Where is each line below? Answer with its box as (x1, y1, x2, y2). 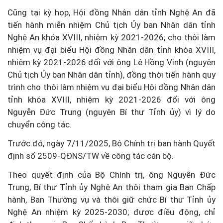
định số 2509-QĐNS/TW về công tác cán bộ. (7, 150, 174, 161)
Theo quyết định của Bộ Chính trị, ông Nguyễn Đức (7, 169, 216, 180)
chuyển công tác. (7, 119, 72, 129)
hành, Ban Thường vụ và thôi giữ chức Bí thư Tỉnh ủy (7, 194, 216, 205)
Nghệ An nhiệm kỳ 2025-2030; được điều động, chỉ (7, 207, 216, 217)
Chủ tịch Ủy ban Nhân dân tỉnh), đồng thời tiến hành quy (7, 69, 216, 80)
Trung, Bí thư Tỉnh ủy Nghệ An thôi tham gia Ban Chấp (7, 182, 216, 192)
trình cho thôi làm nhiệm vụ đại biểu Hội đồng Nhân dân (7, 82, 216, 92)
